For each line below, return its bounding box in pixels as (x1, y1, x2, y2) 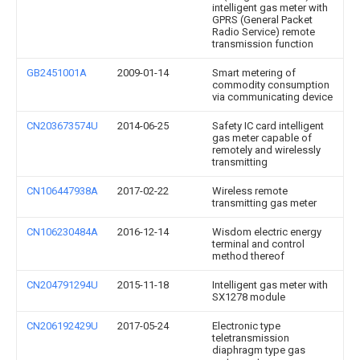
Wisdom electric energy (212, 226, 321, 238)
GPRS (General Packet (212, 14, 313, 26)
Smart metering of (212, 67, 296, 79)
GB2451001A (27, 67, 87, 79)
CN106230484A (27, 226, 98, 238)
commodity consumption (212, 79, 329, 91)
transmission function (212, 38, 313, 50)
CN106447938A (27, 185, 98, 197)
